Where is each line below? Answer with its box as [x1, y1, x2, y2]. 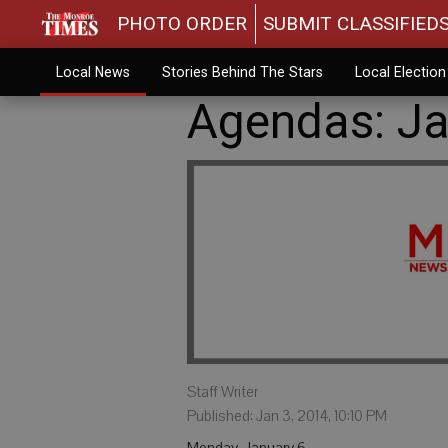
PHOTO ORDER [117, 12, 248, 35]
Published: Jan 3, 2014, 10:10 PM [187, 405, 387, 426]
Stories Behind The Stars [161, 64, 323, 80]
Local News [55, 64, 130, 80]
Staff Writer [187, 381, 258, 402]
